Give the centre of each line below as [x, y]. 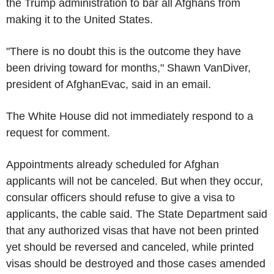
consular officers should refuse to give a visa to [120, 197]
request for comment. [58, 132]
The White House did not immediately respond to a [130, 116]
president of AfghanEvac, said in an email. [110, 84]
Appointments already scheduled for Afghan [113, 164]
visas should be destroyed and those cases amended [136, 263]
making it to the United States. [80, 19]
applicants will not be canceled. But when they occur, [135, 181]
